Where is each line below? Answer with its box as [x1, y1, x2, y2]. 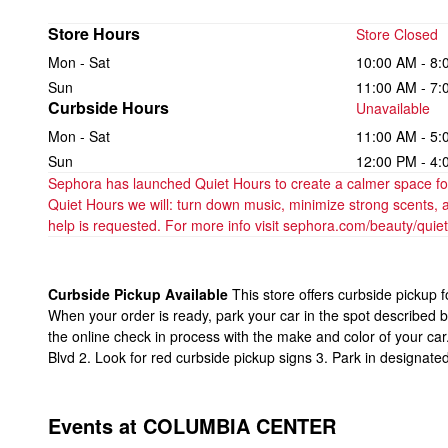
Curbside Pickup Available [48, 284, 228, 304]
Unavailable [355, 98, 430, 118]
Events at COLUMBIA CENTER [48, 411, 336, 440]
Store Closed [355, 24, 438, 44]
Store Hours [48, 22, 140, 45]
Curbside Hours [48, 96, 169, 119]
